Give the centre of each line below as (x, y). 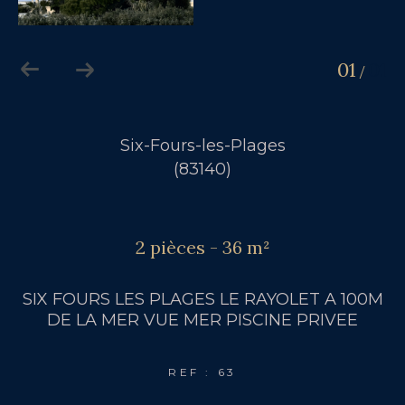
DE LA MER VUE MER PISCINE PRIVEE (202, 320)
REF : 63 (202, 372)
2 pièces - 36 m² (202, 248)
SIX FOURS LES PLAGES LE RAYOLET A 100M (202, 299)
